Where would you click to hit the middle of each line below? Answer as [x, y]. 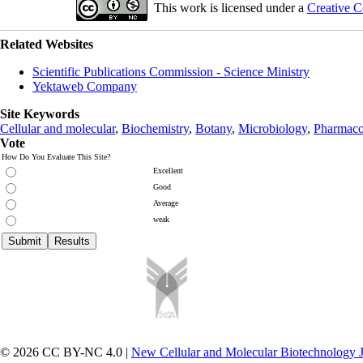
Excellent [168, 170]
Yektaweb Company [85, 86]
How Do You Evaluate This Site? [56, 156]
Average [166, 203]
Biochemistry [155, 128]
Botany [214, 128]
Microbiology [273, 128]
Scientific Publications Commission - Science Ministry [171, 71]
